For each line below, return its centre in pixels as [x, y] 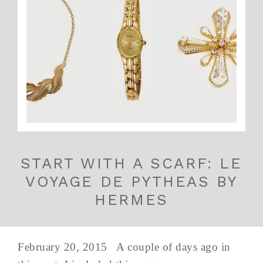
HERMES [131, 199]
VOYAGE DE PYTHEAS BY [131, 181]
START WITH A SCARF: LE [131, 163]
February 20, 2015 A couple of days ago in [124, 247]
